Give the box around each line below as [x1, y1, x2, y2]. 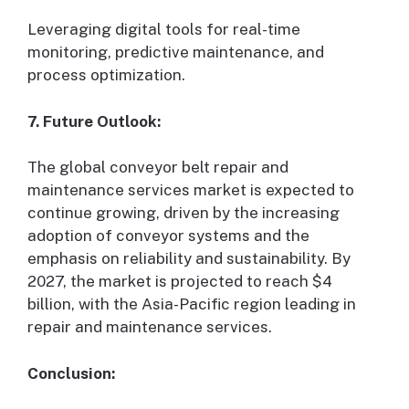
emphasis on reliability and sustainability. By [27, 249, 351, 268]
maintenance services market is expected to [27, 181, 354, 200]
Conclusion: [27, 363, 115, 383]
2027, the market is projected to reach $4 [27, 272, 332, 291]
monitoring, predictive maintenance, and [27, 43, 324, 62]
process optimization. [27, 66, 185, 85]
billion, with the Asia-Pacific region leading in [27, 295, 356, 314]
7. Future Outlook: [27, 111, 161, 131]
